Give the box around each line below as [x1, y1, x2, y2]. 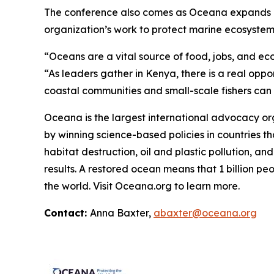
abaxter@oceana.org [154, 207, 257, 219]
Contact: [44, 207, 90, 219]
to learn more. [174, 180, 240, 192]
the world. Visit [44, 180, 113, 192]
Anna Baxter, [90, 207, 154, 219]
